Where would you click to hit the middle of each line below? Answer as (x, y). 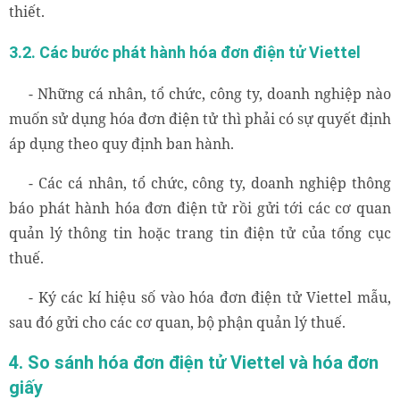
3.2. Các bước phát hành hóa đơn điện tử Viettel (187, 53)
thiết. (27, 12)
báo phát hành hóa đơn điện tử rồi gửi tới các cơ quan (200, 208)
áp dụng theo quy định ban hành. (121, 144)
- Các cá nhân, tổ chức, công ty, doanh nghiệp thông (210, 183)
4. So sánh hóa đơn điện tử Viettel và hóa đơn (194, 362)
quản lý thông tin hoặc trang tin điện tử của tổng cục (200, 233)
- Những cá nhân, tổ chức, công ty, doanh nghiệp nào (210, 94)
